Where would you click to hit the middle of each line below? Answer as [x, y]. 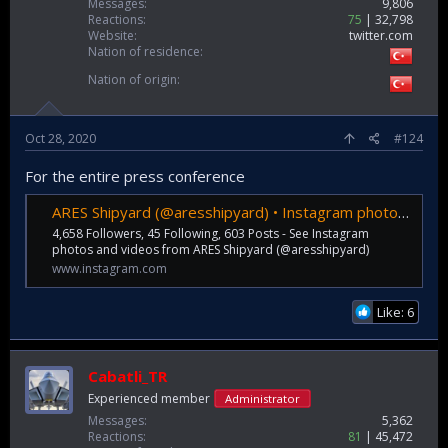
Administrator [262, 398]
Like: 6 [395, 311]
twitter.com [381, 35]
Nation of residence [144, 51]
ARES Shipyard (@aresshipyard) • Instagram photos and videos [225, 212]
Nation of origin [132, 79]
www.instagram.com [109, 269]
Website [111, 35]
